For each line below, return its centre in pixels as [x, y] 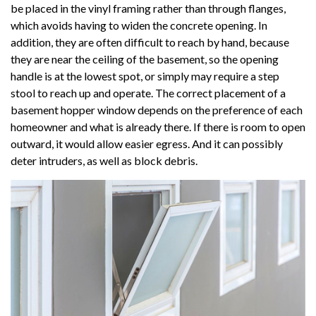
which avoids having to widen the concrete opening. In [139, 25]
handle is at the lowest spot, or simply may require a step [145, 75]
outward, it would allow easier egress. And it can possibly [147, 143]
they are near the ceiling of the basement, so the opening [145, 59]
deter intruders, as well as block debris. [104, 160]
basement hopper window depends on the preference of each [157, 109]
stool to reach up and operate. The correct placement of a [148, 92]
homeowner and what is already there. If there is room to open [158, 126]
